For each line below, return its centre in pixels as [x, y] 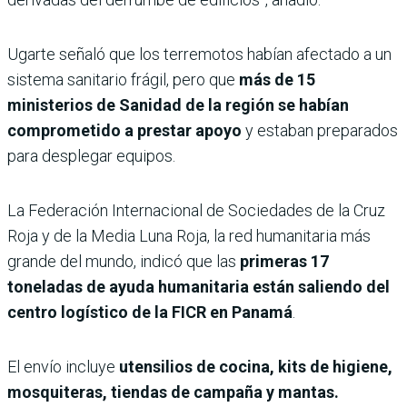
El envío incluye [63, 366]
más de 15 [277, 79]
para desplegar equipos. [91, 155]
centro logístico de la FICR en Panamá [150, 312]
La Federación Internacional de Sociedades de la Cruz [196, 210]
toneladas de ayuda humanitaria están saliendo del [199, 286]
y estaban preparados [320, 130]
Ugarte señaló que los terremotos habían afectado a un [199, 54]
